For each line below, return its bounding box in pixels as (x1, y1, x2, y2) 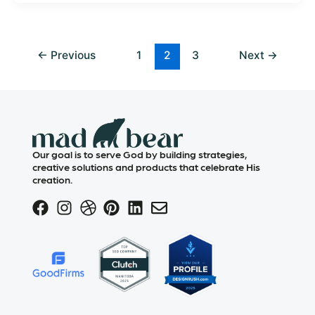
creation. (32, 172, 75, 186)
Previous (47, 49, 96, 63)
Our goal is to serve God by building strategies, (32, 147, 247, 160)
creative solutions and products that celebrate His (32, 160, 261, 173)
